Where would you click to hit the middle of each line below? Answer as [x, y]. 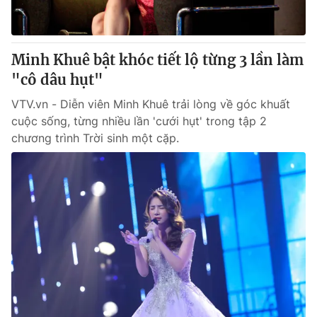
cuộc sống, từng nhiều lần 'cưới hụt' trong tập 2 [139, 121]
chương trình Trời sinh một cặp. [95, 138]
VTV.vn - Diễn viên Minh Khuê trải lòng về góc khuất [151, 104]
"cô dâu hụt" [57, 80]
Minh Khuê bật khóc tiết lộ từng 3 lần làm [157, 60]
